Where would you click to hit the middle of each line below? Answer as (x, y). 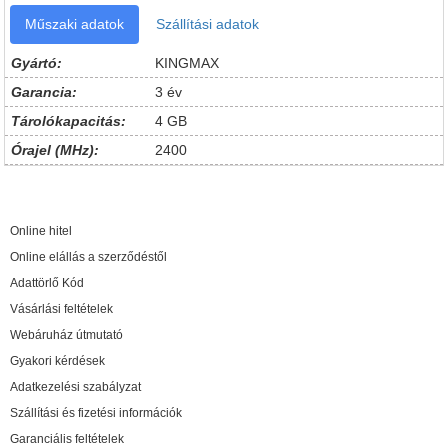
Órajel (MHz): (55, 150)
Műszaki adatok (74, 24)
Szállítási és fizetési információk (96, 413)
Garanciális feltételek (67, 439)
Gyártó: (36, 63)
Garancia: (44, 92)
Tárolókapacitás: (68, 121)
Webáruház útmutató (66, 335)
